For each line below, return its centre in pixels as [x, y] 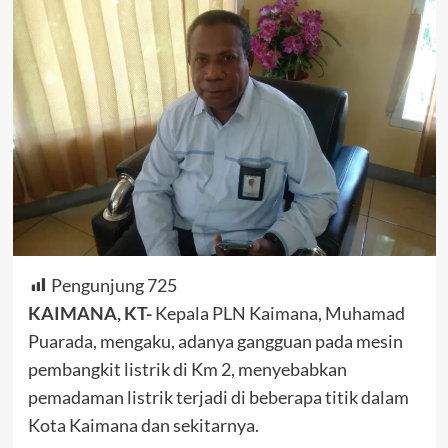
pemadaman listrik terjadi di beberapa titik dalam [218, 396]
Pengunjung [97, 284]
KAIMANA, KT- [89, 312]
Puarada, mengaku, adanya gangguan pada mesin [215, 340]
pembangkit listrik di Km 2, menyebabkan [187, 368]
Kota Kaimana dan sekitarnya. [143, 424]
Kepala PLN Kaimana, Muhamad [278, 312]
